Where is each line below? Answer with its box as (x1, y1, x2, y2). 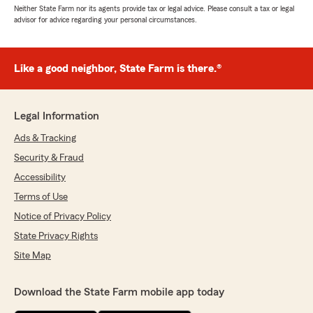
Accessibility (14, 173, 66, 183)
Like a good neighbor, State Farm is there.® (14, 63, 221, 75)
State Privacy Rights (14, 231, 98, 242)
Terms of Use (14, 192, 68, 203)
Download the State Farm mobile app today (14, 286, 224, 298)
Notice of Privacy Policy (14, 212, 111, 222)
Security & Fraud (14, 153, 84, 163)
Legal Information (14, 110, 99, 122)
